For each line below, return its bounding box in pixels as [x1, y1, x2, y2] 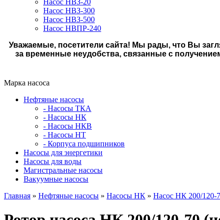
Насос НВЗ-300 [43, 6, 95, 15]
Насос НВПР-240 [43, 24, 101, 32]
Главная [4, 192, 30, 200]
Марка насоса [4, 79, 50, 87]
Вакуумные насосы [24, 175, 88, 183]
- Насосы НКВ [43, 122, 92, 130]
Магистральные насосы [24, 166, 103, 174]
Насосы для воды [24, 157, 82, 165]
